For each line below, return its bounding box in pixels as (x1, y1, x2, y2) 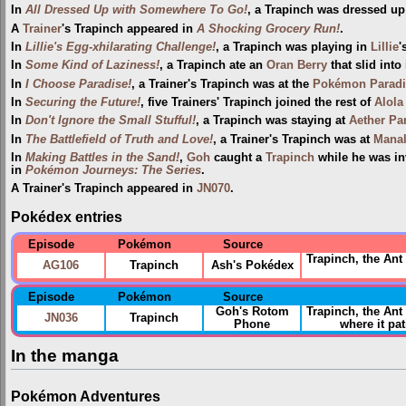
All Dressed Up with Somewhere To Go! (25, 4, 247, 17)
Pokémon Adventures (11, 387, 160, 404)
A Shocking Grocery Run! (197, 22, 340, 35)
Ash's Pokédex (210, 259, 294, 273)
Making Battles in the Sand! (25, 151, 179, 165)
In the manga (11, 345, 119, 365)
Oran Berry (266, 59, 327, 72)
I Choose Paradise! (25, 77, 131, 91)
